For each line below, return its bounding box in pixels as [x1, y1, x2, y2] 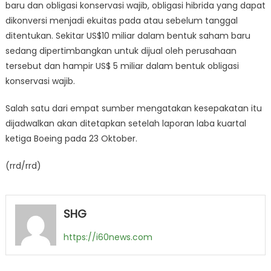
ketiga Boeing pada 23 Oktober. [5, 132, 137, 145]
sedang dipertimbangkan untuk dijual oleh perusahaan [5, 45, 237, 57]
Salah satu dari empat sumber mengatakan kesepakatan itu [5, 102, 262, 114]
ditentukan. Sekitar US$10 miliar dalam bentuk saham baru [5, 30, 250, 42]
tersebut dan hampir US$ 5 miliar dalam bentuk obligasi [5, 60, 239, 72]
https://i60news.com [63, 231, 152, 243]
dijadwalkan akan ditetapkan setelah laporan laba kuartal [5, 117, 246, 129]
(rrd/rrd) [5, 160, 41, 172]
